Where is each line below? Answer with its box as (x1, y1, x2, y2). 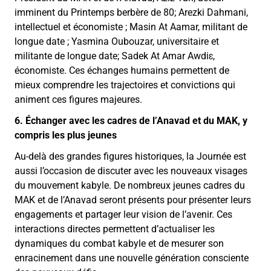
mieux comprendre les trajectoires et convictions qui (15, 79, 235, 91)
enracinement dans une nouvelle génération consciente (15, 252, 249, 264)
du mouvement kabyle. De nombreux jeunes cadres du (15, 180, 245, 192)
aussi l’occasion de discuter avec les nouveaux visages (15, 165, 247, 177)
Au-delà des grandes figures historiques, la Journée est (15, 151, 246, 163)
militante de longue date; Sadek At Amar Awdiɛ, (15, 50, 215, 62)
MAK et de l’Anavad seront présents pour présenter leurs (15, 194, 251, 206)
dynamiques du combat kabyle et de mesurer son (15, 238, 224, 250)
